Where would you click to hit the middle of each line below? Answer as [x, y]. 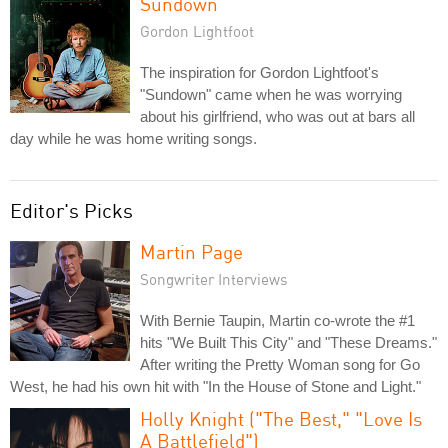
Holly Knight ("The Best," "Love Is [281, 418]
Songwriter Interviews [214, 278]
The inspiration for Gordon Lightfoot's [259, 72]
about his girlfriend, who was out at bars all [277, 116]
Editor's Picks [71, 210]
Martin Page [191, 251]
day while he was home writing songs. [133, 138]
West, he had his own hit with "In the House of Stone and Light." [215, 386]
